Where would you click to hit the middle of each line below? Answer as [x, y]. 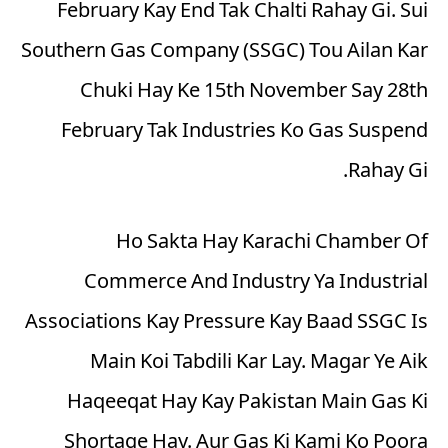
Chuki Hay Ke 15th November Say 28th [254, 93]
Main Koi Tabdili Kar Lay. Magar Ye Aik [259, 363]
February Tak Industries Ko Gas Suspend [244, 133]
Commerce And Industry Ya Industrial [256, 283]
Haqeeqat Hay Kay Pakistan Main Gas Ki [247, 403]
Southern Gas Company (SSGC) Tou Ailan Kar [224, 53]
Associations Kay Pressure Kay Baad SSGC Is [226, 323]
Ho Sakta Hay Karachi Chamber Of [272, 243]
